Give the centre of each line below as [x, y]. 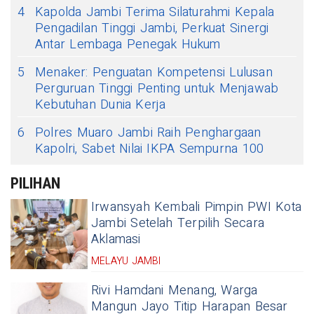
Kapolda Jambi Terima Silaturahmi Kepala [155, 12]
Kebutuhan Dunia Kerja [101, 105]
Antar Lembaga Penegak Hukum [128, 45]
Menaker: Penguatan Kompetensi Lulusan [154, 73]
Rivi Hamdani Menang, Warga [175, 291]
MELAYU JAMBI [126, 261]
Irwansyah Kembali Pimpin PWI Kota [196, 207]
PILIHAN [35, 183]
